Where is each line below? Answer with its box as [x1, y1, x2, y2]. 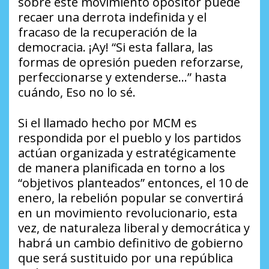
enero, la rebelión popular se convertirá [18, 190, 243, 207]
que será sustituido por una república [18, 250, 233, 267]
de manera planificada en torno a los [18, 160, 225, 177]
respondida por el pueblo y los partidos [18, 130, 241, 147]
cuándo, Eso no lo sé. [18, 84, 136, 101]
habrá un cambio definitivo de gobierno [18, 235, 243, 252]
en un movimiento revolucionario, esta [18, 205, 237, 222]
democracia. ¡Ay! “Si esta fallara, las [18, 39, 213, 56]
